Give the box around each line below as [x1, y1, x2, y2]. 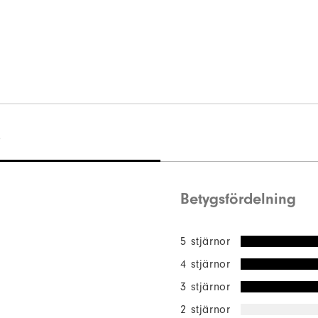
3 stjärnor [180, 280, 231, 293]
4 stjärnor [180, 257, 231, 270]
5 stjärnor [180, 234, 231, 248]
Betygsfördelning [180, 189, 297, 208]
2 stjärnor [180, 302, 231, 316]
